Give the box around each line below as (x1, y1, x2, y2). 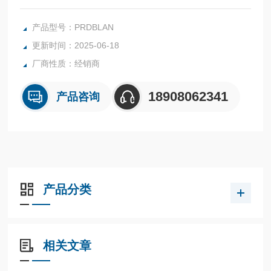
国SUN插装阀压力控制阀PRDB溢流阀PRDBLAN (20, 1, 202, 11)
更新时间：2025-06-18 (32, 40, 120, 50)
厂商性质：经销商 (32, 58, 100, 68)
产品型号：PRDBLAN (32, 22, 114, 32)
